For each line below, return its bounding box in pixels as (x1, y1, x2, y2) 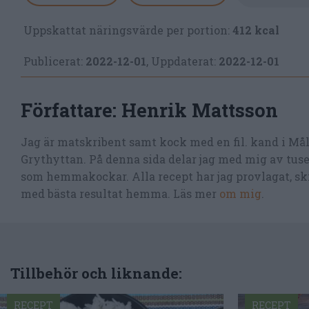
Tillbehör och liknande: (10, 263, 182, 283)
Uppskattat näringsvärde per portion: (23, 23, 230, 37)
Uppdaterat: (151, 54, 216, 68)
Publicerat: (23, 54, 83, 68)
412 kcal (232, 23, 279, 37)
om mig (219, 186, 261, 201)
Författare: (21, 98, 121, 122)
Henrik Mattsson (121, 98, 278, 122)
